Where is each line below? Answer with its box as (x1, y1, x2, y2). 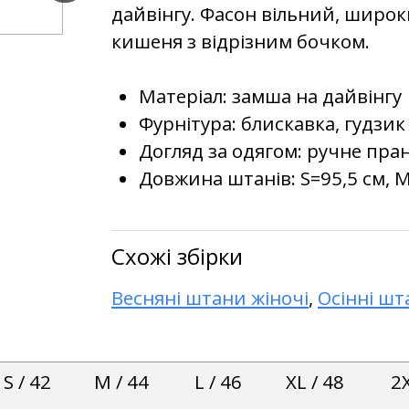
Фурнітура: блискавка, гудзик (139, 110, 405, 136)
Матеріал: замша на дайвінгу (139, 82, 402, 109)
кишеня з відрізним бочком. (111, 27, 370, 54)
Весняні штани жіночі (111, 285, 309, 311)
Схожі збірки (111, 240, 243, 271)
